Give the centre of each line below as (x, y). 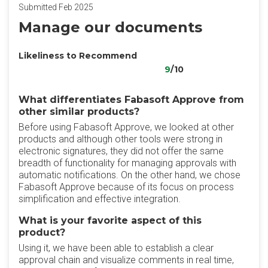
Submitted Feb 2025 (56, 7)
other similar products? (79, 112)
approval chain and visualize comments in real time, (126, 260)
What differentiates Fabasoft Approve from (131, 100)
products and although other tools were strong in (121, 139)
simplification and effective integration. (100, 199)
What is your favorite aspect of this (110, 220)
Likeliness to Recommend (78, 56)
